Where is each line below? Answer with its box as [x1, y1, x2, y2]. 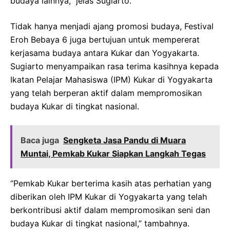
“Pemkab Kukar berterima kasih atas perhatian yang [10, 178, 212, 189]
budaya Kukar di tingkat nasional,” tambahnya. [10, 218, 189, 229]
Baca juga [21, 135, 59, 146]
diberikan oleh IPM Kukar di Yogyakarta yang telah [10, 191, 207, 202]
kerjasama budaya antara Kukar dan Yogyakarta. [10, 48, 199, 59]
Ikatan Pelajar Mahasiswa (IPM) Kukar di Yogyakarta [10, 74, 213, 85]
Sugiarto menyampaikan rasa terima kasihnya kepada [10, 61, 219, 72]
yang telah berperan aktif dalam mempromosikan [10, 88, 202, 99]
